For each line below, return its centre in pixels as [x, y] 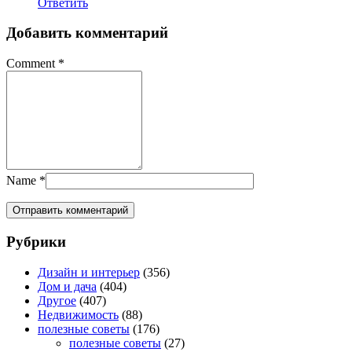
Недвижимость [78, 314]
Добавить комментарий [87, 33]
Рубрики [36, 241]
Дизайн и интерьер [89, 272]
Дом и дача [67, 286]
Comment [31, 64]
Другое [57, 300]
